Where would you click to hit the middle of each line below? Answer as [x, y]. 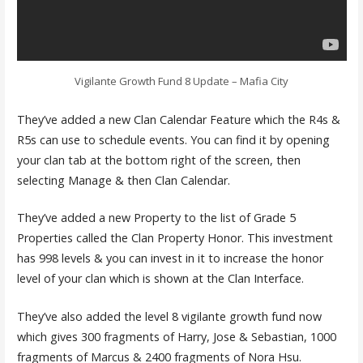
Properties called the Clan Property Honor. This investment [175, 238]
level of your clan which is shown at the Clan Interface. [160, 279]
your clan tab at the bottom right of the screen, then [158, 160]
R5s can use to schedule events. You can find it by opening [173, 139]
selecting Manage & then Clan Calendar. [123, 180]
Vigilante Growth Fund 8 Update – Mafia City [181, 81]
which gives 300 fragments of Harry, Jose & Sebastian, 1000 [176, 336]
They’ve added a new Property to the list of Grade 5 [156, 218]
